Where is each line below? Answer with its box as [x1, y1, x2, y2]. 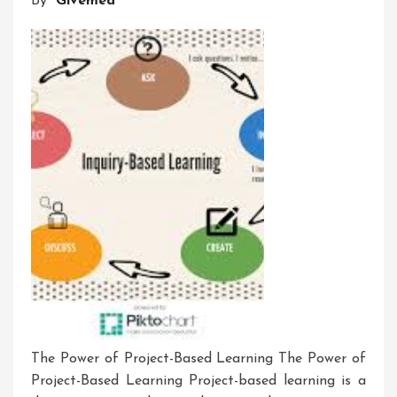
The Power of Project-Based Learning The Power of [31, 352, 366, 367]
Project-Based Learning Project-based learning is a [31, 374, 366, 389]
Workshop [283, 16, 351, 31]
